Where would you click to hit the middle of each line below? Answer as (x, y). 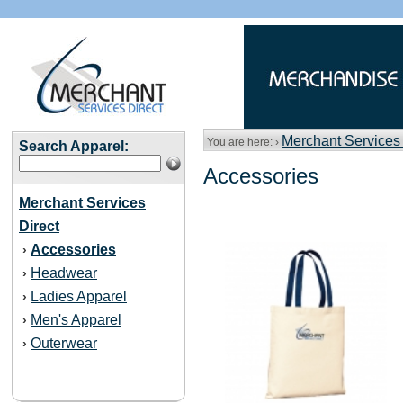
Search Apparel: (74, 146)
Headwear (64, 273)
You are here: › (243, 142)
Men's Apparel (76, 320)
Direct (39, 226)
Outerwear (64, 343)
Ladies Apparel (79, 296)
